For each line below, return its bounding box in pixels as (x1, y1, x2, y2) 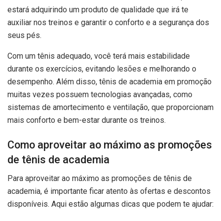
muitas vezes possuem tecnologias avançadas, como (7, 89, 192, 99)
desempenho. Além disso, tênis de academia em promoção (7, 76, 212, 86)
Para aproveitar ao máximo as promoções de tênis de (7, 174, 192, 184)
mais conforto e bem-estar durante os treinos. (7, 115, 166, 125)
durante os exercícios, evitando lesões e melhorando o (7, 64, 196, 74)
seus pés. (7, 30, 41, 40)
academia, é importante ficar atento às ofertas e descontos (7, 186, 211, 196)
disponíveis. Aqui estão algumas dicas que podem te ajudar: (7, 199, 214, 209)
